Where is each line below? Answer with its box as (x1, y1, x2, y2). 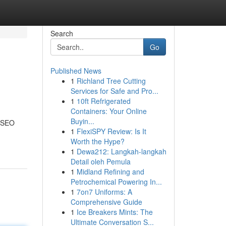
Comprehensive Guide (70, 197, 142, 207)
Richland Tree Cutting (76, 76, 146, 86)
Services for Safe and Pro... (70, 86, 158, 96)
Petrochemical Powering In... (70, 177, 162, 187)
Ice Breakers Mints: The (76, 207, 153, 217)
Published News (50, 66, 101, 76)
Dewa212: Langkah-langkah (76, 146, 166, 156)
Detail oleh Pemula (70, 156, 131, 166)
